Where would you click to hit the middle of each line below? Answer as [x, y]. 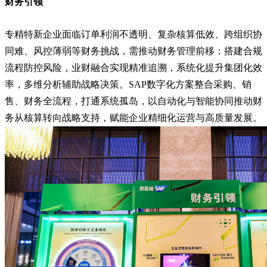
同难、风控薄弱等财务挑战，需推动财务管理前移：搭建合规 [133, 51]
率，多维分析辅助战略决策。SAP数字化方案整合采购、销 [128, 85]
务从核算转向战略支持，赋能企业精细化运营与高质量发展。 [133, 118]
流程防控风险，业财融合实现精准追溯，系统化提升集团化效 [133, 68]
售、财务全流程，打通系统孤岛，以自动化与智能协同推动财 [133, 101]
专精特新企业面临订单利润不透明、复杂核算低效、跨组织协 [133, 35]
